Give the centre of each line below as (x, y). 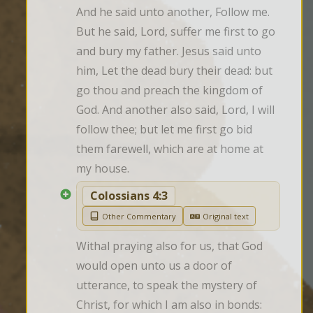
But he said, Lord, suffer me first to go (176, 32)
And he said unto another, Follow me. (173, 12)
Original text (226, 216)
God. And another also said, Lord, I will (175, 110)
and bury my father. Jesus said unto (169, 51)
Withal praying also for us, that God (169, 246)
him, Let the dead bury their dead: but (174, 71)
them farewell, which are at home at (170, 149)
